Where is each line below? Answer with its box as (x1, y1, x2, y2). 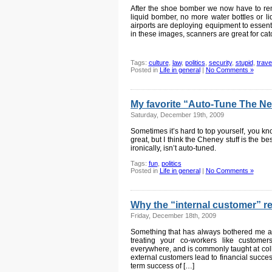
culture (148, 59, 169, 66)
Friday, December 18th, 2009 (130, 212, 216, 219)
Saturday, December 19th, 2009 (130, 111, 224, 118)
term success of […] (130, 262, 194, 270)
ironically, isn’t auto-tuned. (130, 144, 216, 152)
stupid (235, 59, 253, 66)
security (208, 59, 232, 66)
